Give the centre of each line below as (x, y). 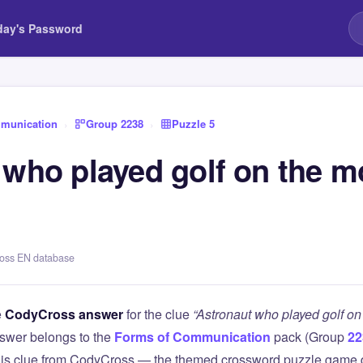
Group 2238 (115, 124)
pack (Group (309, 337)
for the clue (158, 314)
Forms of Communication (192, 337)
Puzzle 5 (193, 124)
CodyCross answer (64, 314)
